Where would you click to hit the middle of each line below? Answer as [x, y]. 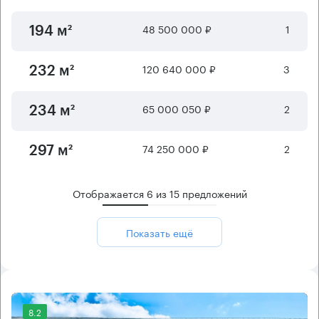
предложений [213, 193]
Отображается [109, 193]
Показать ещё [159, 232]
